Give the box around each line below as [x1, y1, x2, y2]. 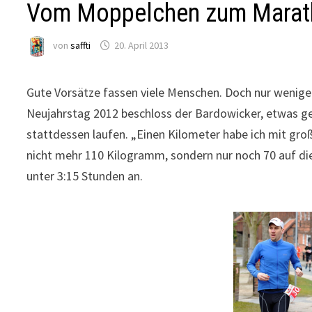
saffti [70, 39, 91, 52]
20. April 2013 [114, 39, 169, 52]
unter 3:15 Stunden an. [26, 168, 143, 184]
